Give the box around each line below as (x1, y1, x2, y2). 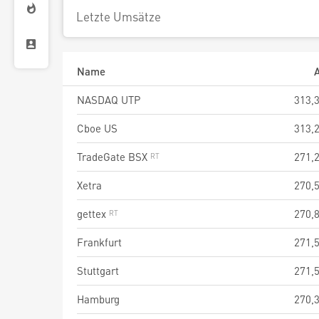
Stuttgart (77, 263, 119, 278)
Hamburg (77, 292, 120, 306)
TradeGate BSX (77, 150, 150, 164)
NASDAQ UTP (77, 93, 140, 107)
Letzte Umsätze (76, 9, 161, 24)
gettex (77, 206, 109, 221)
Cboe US (77, 121, 117, 135)
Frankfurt (77, 235, 122, 249)
